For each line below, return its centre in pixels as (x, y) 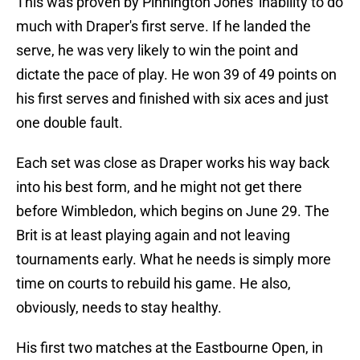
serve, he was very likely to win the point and (157, 51)
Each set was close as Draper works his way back (173, 163)
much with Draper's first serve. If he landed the (164, 27)
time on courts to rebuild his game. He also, (153, 284)
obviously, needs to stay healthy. (119, 308)
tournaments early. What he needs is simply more (174, 260)
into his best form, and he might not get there (159, 187)
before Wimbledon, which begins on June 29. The (173, 211)
